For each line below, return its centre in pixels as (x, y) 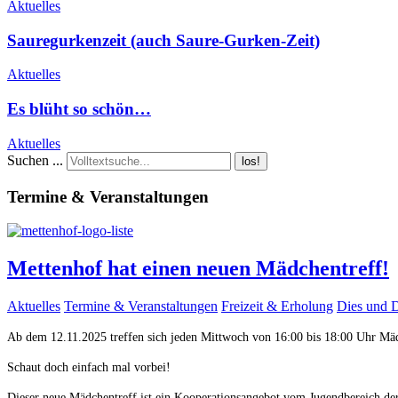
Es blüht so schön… (79, 109)
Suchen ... (35, 160)
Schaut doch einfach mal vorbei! (89, 368)
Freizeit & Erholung (277, 306)
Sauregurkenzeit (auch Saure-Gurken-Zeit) (163, 40)
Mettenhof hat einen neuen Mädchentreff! (198, 269)
